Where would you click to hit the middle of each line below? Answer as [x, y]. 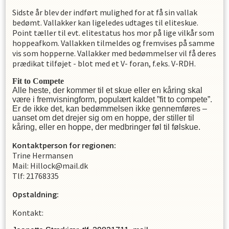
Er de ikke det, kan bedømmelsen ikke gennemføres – [110, 108]
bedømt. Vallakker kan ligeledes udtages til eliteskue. [105, 22]
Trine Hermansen [43, 155]
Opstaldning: [36, 194]
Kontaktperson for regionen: [64, 145]
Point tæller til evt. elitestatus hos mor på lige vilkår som [113, 32]
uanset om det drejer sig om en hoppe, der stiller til [103, 118]
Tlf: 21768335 [36, 176]
